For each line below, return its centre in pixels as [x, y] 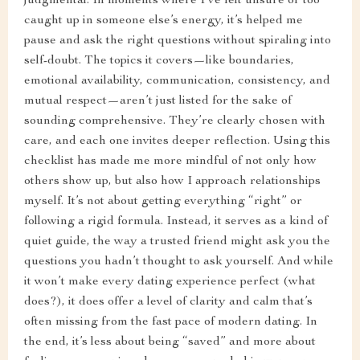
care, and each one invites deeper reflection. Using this [177, 141]
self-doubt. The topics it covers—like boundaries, [159, 61]
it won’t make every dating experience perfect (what [170, 282]
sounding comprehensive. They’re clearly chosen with [175, 121]
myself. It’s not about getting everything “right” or [163, 202]
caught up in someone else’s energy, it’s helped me [164, 21]
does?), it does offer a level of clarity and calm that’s [168, 302]
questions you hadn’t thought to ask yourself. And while [179, 262]
